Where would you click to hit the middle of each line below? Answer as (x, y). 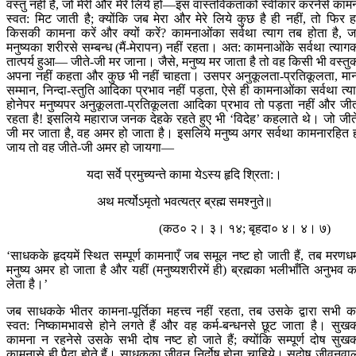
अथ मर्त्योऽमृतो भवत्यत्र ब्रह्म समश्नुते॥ (184, 202)
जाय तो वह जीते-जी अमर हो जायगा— (90, 148)
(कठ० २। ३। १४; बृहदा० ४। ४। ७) (245, 229)
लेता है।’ (27, 284)
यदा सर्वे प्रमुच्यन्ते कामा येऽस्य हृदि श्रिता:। (184, 175)
